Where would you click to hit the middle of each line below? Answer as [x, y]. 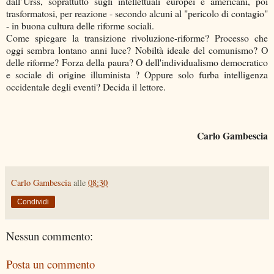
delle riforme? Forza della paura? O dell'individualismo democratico [137, 62]
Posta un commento [50, 264]
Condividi [33, 202]
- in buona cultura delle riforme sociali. [80, 25]
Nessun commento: [50, 235]
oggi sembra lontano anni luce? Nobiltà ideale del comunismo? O [137, 50]
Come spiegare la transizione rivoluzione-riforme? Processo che [137, 37]
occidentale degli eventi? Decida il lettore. [86, 86]
